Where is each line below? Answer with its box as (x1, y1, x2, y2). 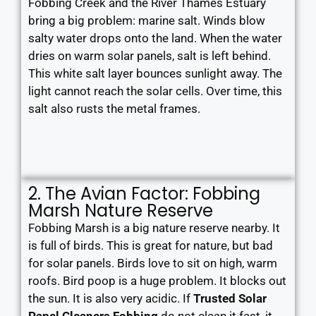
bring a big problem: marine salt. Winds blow (28, 13, 265, 28)
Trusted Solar (193, 291, 267, 305)
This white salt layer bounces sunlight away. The (28, 66, 282, 80)
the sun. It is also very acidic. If (28, 291, 193, 305)
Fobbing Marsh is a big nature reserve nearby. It (28, 221, 280, 235)
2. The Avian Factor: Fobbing (28, 182, 260, 205)
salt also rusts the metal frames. (28, 102, 200, 116)
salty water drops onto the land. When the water (28, 31, 282, 45)
